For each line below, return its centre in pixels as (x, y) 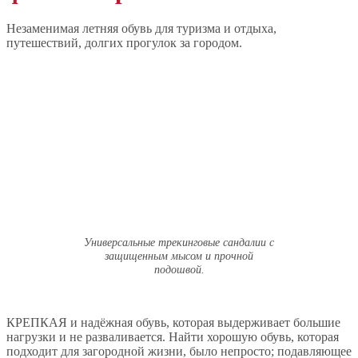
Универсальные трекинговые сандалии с (179, 242)
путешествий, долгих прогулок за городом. (124, 42)
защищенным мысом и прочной (179, 255)
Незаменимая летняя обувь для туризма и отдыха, (141, 28)
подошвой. (179, 269)
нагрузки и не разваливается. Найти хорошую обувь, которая (173, 337)
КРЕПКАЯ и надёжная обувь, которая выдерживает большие (173, 323)
